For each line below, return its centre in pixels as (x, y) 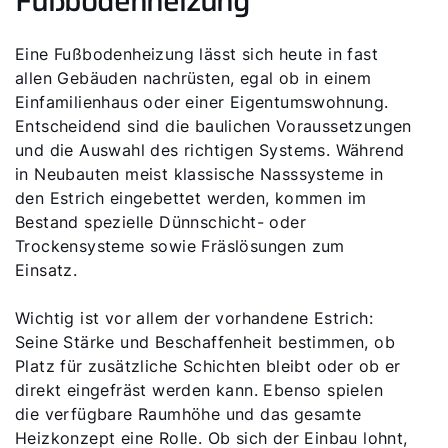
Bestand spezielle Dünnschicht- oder (160, 222)
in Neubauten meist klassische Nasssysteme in (199, 174)
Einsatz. (46, 270)
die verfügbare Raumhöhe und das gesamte (188, 414)
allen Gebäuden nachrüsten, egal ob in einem (193, 78)
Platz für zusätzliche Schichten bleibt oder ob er (208, 366)
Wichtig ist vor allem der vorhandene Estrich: (194, 318)
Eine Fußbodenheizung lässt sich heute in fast (196, 54)
